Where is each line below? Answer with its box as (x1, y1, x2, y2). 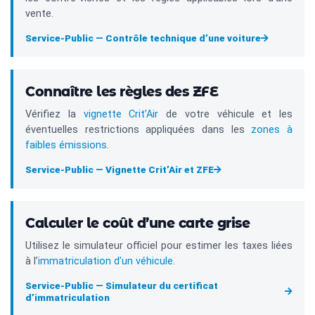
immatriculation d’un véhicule (38, 255, 173, 268)
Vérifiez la (25, 108, 84, 121)
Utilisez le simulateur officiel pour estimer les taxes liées (25, 240, 292, 252)
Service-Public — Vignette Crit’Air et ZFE (25, 164, 214, 176)
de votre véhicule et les (158, 108, 292, 121)
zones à (251, 124, 293, 136)
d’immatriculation (25, 292, 110, 304)
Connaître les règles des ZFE (25, 84, 218, 101)
